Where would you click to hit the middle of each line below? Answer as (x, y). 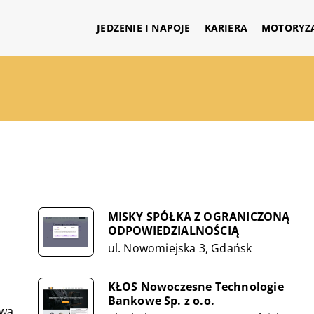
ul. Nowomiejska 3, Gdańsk (180, 248)
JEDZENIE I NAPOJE (144, 28)
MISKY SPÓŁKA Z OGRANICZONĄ (199, 216)
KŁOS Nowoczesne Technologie (196, 286)
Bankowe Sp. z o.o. (161, 300)
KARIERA (226, 28)
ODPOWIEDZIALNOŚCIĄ (173, 230)
